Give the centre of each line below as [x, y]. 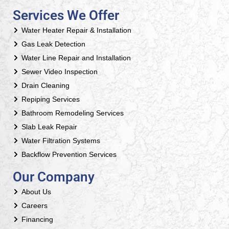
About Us [36, 191]
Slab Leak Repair [49, 127]
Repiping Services [51, 99]
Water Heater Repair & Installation [76, 30]
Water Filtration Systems [61, 140]
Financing [37, 219]
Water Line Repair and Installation [76, 58]
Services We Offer [66, 16]
